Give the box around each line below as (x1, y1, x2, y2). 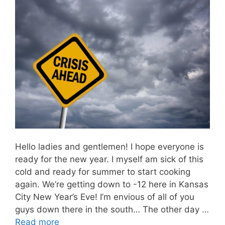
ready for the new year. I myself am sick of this (15, 154, 203, 164)
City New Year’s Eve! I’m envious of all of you (15, 191, 194, 202)
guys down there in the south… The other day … (15, 204, 209, 214)
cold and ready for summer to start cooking (15, 166, 190, 177)
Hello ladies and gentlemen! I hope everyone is (15, 141, 204, 152)
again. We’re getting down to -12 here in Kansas (15, 179, 208, 189)
